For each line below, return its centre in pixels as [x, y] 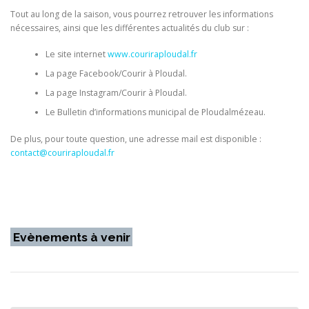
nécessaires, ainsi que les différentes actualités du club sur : [130, 28]
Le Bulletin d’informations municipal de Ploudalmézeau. [155, 112]
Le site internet [76, 54]
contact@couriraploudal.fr [62, 152]
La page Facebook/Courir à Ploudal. [116, 74]
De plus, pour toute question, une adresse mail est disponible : [136, 139]
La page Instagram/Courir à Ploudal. [116, 93]
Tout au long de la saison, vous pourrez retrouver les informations [142, 14]
